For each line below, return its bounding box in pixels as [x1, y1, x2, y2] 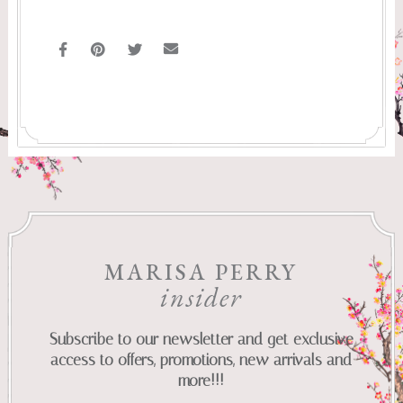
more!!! [178, 372, 225, 390]
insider [160, 280, 243, 316]
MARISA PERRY [104, 257, 299, 287]
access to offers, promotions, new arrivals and [50, 351, 353, 370]
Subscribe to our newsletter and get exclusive [49, 330, 354, 349]
